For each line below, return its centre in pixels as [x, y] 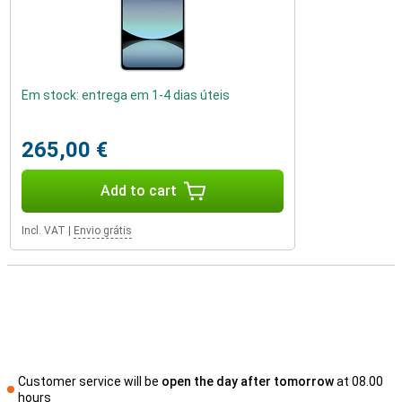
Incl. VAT [44, 231]
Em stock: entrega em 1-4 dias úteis [126, 95]
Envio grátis [103, 231]
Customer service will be [89, 381]
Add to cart [138, 191]
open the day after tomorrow [247, 381]
